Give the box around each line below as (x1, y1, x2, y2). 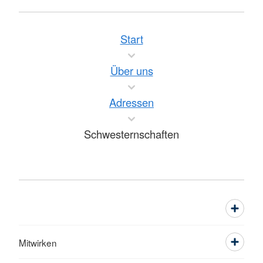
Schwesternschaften (84, 126, 179, 141)
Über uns (110, 62, 153, 78)
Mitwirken (19, 235, 57, 249)
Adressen (109, 94, 154, 110)
